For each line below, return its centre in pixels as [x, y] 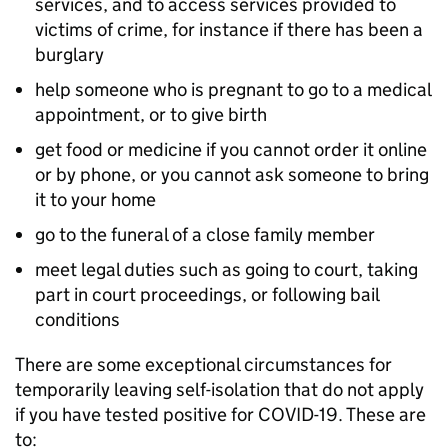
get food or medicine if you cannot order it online [231, 149]
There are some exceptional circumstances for [203, 364]
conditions [77, 319]
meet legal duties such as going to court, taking [226, 269]
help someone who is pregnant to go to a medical [233, 89]
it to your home [95, 199]
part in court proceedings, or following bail [207, 294]
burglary [69, 54]
